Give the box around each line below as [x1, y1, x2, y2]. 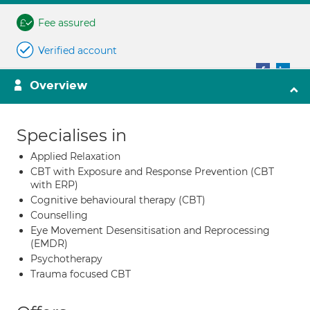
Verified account [38, 44, 117, 57]
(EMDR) [30, 237, 68, 250]
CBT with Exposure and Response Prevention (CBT [30, 165, 274, 178]
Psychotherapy [30, 253, 102, 265]
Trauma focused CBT [30, 268, 131, 280]
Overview [30, 78, 87, 93]
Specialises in [17, 125, 127, 145]
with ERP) [30, 179, 78, 191]
